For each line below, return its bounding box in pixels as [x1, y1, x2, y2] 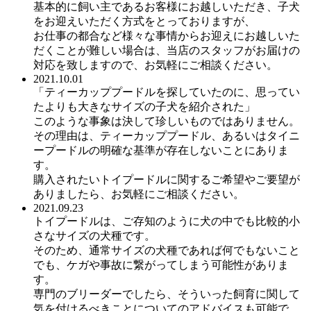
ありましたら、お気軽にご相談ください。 [33, 187, 244, 200]
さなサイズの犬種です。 [33, 229, 155, 242]
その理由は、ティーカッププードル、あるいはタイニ [33, 129, 300, 142]
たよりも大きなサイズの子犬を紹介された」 [33, 100, 255, 112]
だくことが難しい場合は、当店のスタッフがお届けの [33, 44, 300, 56]
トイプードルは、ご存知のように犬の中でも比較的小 [33, 215, 300, 227]
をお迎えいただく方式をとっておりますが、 [33, 15, 255, 27]
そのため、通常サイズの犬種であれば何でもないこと [33, 244, 300, 256]
